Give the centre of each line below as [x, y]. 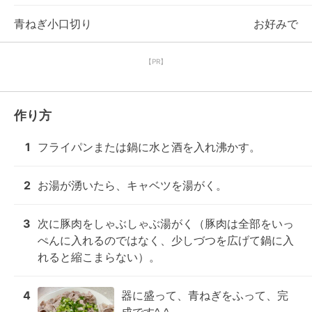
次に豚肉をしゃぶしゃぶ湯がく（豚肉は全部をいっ [166, 224]
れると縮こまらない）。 [99, 257]
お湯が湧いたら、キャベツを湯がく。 [132, 185]
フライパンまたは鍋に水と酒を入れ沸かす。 [149, 147]
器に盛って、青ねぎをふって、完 [205, 295]
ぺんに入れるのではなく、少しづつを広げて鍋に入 [166, 240]
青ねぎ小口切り [53, 24]
